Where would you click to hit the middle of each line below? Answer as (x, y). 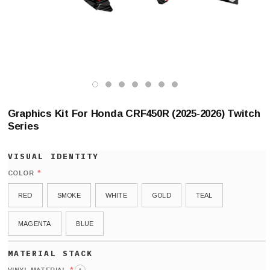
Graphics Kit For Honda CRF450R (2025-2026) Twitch (134, 114)
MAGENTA (35, 223)
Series (24, 126)
